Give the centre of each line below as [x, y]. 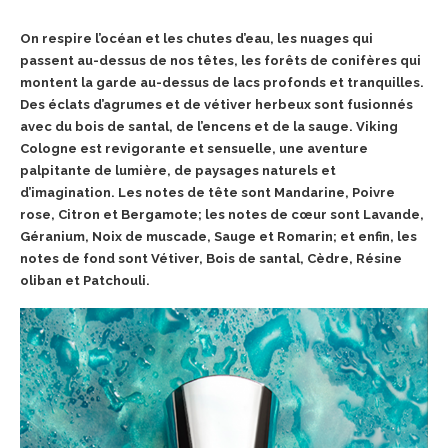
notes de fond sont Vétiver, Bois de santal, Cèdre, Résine [211, 258]
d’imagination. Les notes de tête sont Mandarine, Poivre [207, 192]
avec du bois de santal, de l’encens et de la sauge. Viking [209, 126]
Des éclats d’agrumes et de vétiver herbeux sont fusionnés [216, 104]
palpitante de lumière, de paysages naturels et [178, 170]
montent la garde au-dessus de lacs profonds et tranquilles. [222, 82]
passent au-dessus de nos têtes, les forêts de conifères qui [220, 60]
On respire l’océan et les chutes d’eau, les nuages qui [196, 38]
